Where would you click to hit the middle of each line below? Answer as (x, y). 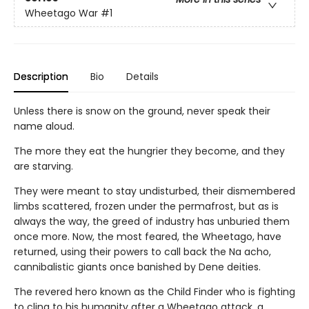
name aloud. (44, 127)
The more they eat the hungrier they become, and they (149, 151)
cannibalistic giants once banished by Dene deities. (137, 267)
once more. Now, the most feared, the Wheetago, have (148, 237)
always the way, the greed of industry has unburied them (152, 222)
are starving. (43, 167)
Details (142, 77)
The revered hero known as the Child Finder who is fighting (154, 292)
